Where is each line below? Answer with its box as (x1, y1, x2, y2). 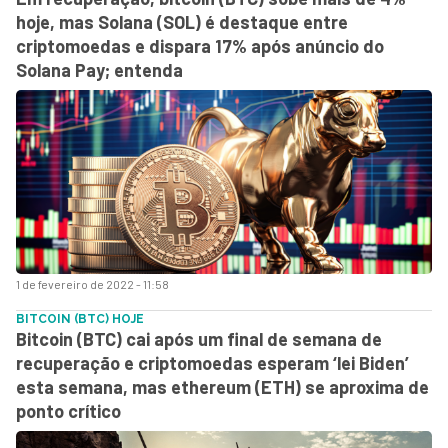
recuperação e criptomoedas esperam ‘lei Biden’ (16, 351, 409, 374)
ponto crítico (16, 399, 121, 422)
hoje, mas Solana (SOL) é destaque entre (16, 10, 348, 33)
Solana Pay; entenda (16, 58, 183, 81)
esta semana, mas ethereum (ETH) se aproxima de (16, 375, 429, 398)
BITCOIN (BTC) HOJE (16, 311, 144, 326)
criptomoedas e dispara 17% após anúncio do (16, 34, 384, 57)
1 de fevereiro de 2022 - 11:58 (16, 276, 169, 291)
